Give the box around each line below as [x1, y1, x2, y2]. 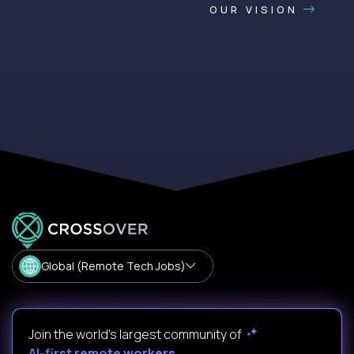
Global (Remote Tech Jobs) [41, 258, 186, 274]
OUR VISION [209, 2, 303, 17]
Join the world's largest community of [28, 326, 247, 344]
